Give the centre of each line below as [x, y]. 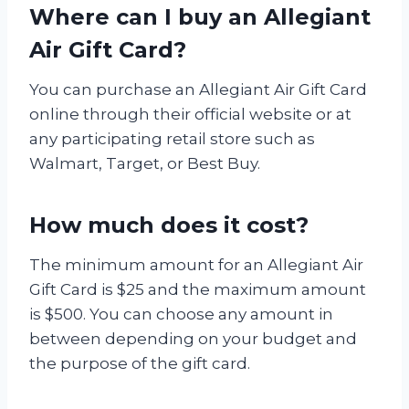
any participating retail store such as [172, 138]
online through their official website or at [190, 114]
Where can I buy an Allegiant [200, 16]
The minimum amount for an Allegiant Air [196, 264]
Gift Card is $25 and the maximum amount [198, 289]
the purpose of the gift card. [140, 363]
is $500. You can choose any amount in [181, 314]
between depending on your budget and [193, 338]
